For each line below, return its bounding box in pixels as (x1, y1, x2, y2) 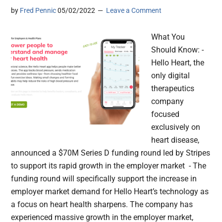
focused (151, 110, 180, 119)
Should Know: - (151, 45, 204, 55)
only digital (151, 71, 190, 81)
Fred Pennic (20, 6, 56, 15)
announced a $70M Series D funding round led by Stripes (11, 148, 211, 158)
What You (151, 32, 185, 42)
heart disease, (151, 135, 200, 145)
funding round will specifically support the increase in (11, 174, 197, 184)
